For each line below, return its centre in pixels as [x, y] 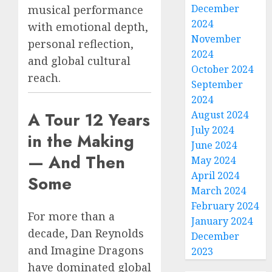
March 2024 [219, 191]
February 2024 [225, 206]
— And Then [76, 162]
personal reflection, [81, 43]
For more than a [71, 216]
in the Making [81, 141]
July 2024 [213, 130]
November [216, 39]
